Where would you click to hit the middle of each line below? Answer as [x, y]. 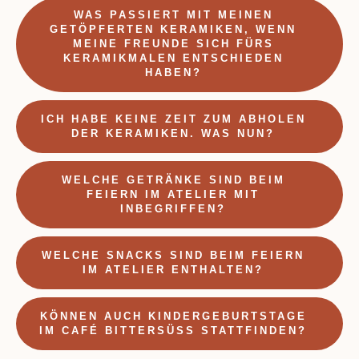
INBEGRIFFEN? [173, 208]
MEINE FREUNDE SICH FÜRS [173, 43]
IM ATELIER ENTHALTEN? [173, 269]
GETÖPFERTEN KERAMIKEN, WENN [173, 29]
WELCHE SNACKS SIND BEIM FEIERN [173, 255]
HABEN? [173, 72]
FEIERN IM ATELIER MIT [173, 194]
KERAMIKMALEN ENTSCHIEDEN [173, 58]
